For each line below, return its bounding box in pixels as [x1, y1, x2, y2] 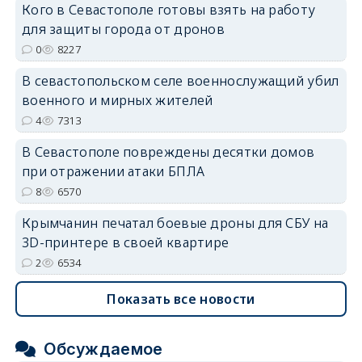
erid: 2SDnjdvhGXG [269, 124, 347, 137]
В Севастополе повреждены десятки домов [21, 143, 315, 162]
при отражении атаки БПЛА [21, 162, 205, 181]
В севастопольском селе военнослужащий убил [21, 72, 339, 90]
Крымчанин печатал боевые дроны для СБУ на [21, 214, 329, 233]
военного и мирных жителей [21, 91, 213, 110]
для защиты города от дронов [21, 20, 225, 39]
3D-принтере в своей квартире [21, 234, 229, 252]
